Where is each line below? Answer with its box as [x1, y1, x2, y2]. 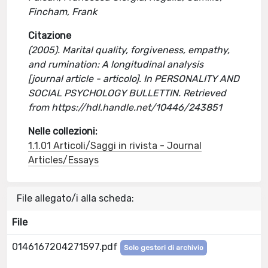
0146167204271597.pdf [12, 241, 120, 252]
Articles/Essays [28, 154, 99, 166]
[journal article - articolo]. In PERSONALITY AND [28, 73, 240, 84]
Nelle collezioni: [28, 126, 98, 137]
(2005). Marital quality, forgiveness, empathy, [28, 44, 230, 56]
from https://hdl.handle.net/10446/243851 [28, 102, 223, 113]
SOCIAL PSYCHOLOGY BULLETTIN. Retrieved [28, 87, 227, 99]
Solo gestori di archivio [124, 243, 203, 252]
